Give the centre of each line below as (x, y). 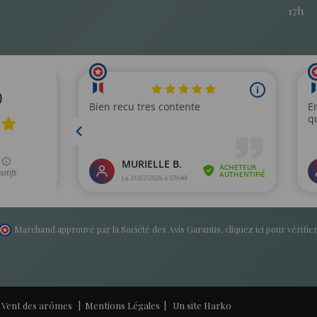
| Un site (182, 305)
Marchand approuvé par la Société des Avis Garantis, (119, 229)
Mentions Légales (122, 305)
